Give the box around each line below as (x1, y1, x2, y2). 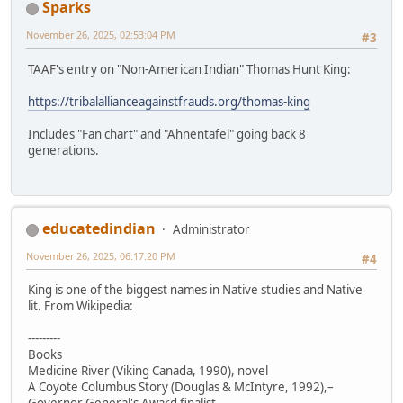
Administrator (173, 221, 250, 238)
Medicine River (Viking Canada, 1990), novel (28, 363, 268, 380)
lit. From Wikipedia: (28, 298, 133, 315)
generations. (28, 141, 99, 158)
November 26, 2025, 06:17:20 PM (26, 249, 175, 264)
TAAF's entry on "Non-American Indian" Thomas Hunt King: (28, 60, 351, 77)
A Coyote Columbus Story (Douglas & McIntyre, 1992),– (28, 379, 334, 396)
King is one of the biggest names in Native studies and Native (28, 282, 363, 299)
